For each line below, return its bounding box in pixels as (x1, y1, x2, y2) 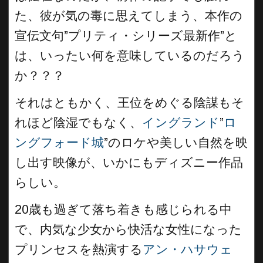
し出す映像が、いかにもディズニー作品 (15, 156, 243, 170)
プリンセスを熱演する (15, 242, 143, 257)
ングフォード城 (15, 136, 104, 150)
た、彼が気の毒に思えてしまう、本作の (15, 9, 242, 23)
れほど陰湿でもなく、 (15, 116, 142, 130)
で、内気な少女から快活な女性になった (15, 222, 242, 237)
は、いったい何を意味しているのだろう (15, 49, 245, 63)
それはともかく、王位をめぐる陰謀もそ (15, 96, 244, 110)
